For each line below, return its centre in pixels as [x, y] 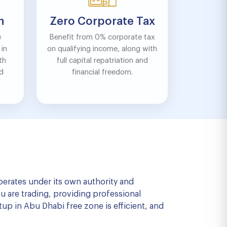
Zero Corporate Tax [102, 21]
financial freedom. [102, 72]
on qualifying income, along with [102, 49]
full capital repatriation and [102, 61]
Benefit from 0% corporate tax [102, 37]
